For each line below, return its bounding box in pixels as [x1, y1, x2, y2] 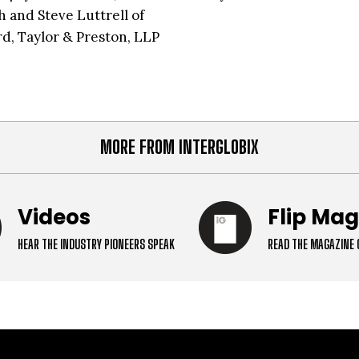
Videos [18, 202, 91, 232]
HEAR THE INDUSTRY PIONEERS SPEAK [18, 236, 175, 252]
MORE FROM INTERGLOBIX [100, 135, 259, 158]
